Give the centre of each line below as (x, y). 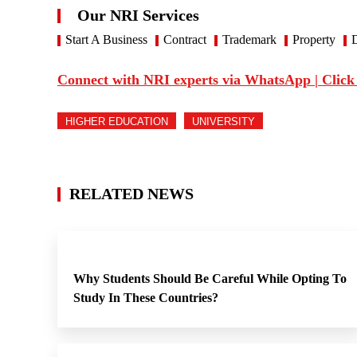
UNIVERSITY (224, 122)
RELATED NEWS (131, 194)
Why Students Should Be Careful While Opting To (210, 279)
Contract (185, 39)
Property (314, 39)
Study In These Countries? (146, 298)
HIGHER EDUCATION (117, 122)
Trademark (249, 39)
